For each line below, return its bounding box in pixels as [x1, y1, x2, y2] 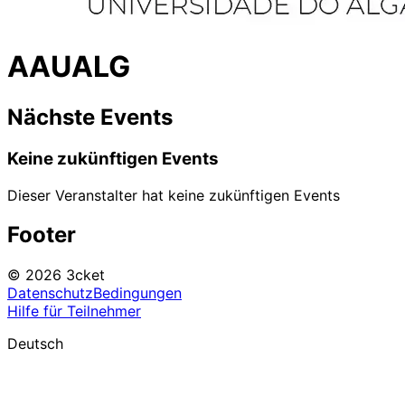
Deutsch [7, 334, 63, 353]
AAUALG [7, 49, 130, 85]
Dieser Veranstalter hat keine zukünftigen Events [7, 185, 340, 204]
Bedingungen [93, 284, 182, 303]
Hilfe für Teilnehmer [7, 302, 141, 321]
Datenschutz [7, 284, 93, 303]
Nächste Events [7, 103, 173, 130]
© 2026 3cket [7, 266, 105, 285]
